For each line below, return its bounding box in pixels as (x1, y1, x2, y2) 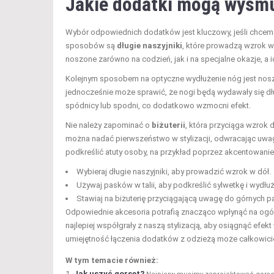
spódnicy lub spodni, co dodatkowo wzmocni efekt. (65, 101, 251, 111)
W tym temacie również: (65, 256, 158, 265)
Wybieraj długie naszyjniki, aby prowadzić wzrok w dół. (76, 167, 271, 177)
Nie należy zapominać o (65, 120, 152, 130)
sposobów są (65, 41, 117, 51)
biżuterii (152, 120, 185, 130)
